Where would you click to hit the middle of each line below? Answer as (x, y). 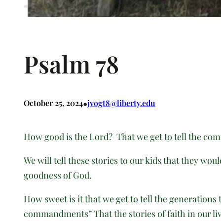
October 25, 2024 (53, 103)
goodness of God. (59, 175)
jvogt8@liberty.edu (121, 103)
